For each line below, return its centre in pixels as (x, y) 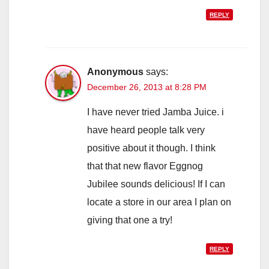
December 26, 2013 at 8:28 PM (147, 87)
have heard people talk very (146, 130)
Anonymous (115, 72)
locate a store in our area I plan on (159, 202)
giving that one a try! (130, 220)
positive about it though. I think (151, 148)
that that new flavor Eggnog (145, 166)
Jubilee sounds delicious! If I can (156, 184)
